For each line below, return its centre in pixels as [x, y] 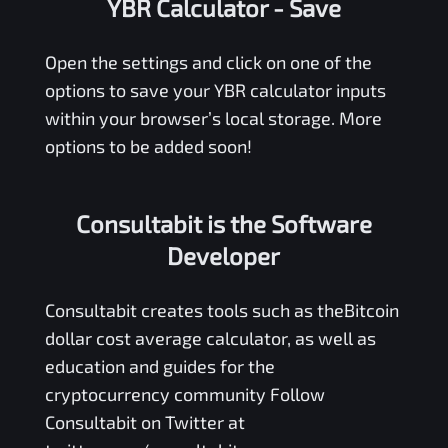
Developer [224, 255]
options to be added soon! [148, 145]
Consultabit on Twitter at [144, 421]
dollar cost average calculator [165, 337]
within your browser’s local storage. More [213, 117]
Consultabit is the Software [223, 223]
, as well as [331, 337]
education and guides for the [159, 365]
